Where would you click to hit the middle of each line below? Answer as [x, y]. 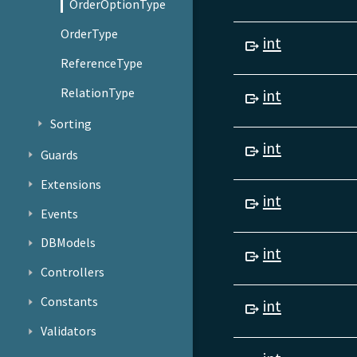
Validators [68, 331]
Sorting [71, 123]
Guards [59, 154]
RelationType [98, 92]
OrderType [90, 33]
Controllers [72, 272]
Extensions [71, 184]
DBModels [68, 243]
